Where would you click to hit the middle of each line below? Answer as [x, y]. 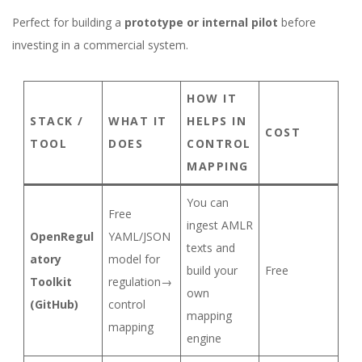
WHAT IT [138, 121]
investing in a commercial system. [100, 45]
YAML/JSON [139, 236]
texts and [211, 248]
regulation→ [140, 282]
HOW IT [212, 98]
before [297, 22]
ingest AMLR [220, 225]
